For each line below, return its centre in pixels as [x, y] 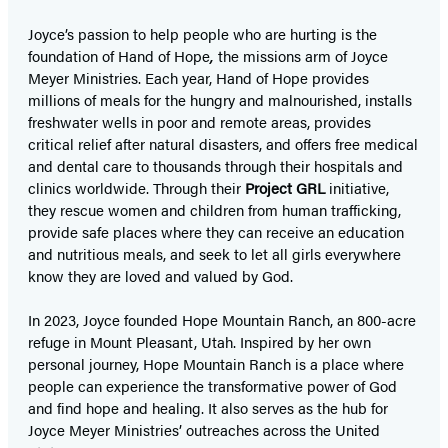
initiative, [357, 188]
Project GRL [285, 188]
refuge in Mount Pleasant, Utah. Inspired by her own [199, 342]
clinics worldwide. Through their [136, 188]
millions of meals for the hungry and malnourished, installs [220, 100]
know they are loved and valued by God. [160, 276]
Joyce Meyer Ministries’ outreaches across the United [204, 430]
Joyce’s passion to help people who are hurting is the [202, 34]
